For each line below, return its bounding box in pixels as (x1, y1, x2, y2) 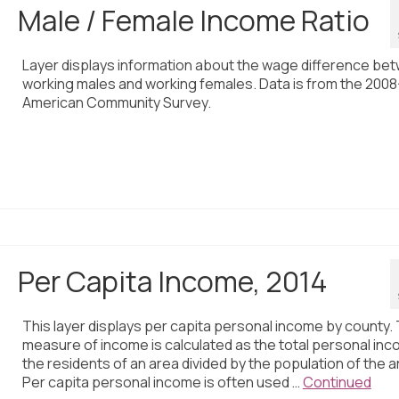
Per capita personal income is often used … (21, 372, 303, 393)
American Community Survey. (21, 93, 211, 113)
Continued (302, 372, 371, 393)
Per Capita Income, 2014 (17, 262, 328, 302)
